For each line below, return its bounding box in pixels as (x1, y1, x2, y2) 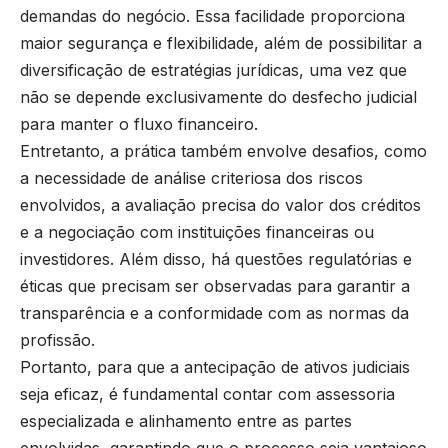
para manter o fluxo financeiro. (20, 114, 258, 135)
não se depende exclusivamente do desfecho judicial (20, 87, 417, 108)
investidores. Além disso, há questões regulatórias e (20, 249, 412, 270)
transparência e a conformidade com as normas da (20, 303, 409, 324)
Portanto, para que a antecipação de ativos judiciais (20, 357, 410, 378)
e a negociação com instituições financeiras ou (20, 222, 374, 243)
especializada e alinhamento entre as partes (20, 411, 352, 432)
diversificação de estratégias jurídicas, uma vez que (20, 60, 407, 81)
